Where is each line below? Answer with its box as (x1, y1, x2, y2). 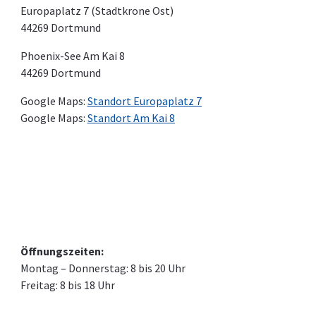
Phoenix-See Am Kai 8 (20, 49, 125, 63)
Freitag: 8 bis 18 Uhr (20, 278, 115, 293)
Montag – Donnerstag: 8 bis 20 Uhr (20, 261, 186, 276)
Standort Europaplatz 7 (87, 94, 202, 109)
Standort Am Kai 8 (87, 111, 175, 126)
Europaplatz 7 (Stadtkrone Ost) (20, 4, 174, 18)
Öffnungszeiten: (20, 244, 104, 259)
